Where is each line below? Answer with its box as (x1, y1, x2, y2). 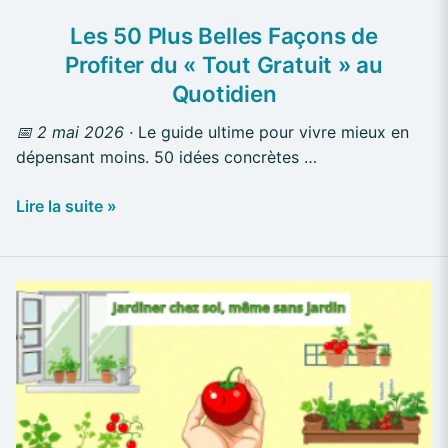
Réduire (15, 382, 73, 403)
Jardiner (15, 282, 78, 303)
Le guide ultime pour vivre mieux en (133, 122, 409, 143)
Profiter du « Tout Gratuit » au (64, 51, 384, 79)
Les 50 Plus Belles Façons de (70, 22, 378, 50)
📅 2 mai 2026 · (16, 122, 133, 143)
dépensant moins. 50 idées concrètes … (16, 147, 317, 168)
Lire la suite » (16, 196, 117, 217)
